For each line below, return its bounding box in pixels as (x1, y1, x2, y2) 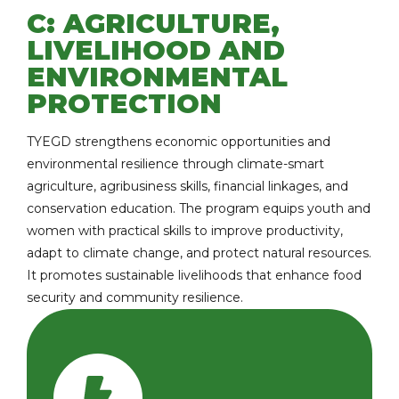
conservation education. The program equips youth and (27, 200, 370, 216)
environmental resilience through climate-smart (27, 156, 324, 172)
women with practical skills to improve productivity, (27, 223, 343, 239)
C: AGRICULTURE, (27, 7, 280, 40)
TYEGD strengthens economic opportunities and (27, 134, 330, 150)
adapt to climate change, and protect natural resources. (27, 245, 371, 261)
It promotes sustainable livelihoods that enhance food (27, 267, 362, 283)
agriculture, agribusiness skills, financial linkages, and (27, 178, 348, 194)
